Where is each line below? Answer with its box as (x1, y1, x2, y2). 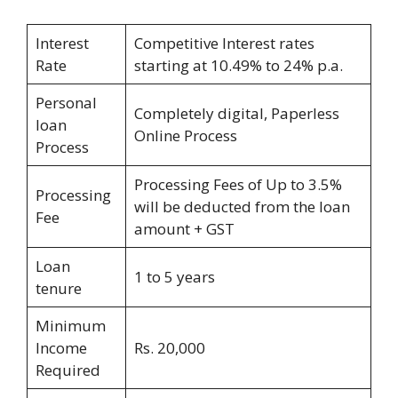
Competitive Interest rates (133, 33, 314, 54)
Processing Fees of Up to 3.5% (133, 174, 342, 195)
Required (35, 360, 100, 381)
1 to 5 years (133, 267, 215, 288)
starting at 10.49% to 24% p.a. (133, 55, 343, 76)
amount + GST (133, 219, 235, 240)
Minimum (35, 315, 106, 337)
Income (35, 338, 87, 359)
